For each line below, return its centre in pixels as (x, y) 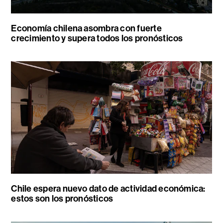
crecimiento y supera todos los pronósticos (97, 38)
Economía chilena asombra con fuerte (86, 28)
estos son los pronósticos (62, 199)
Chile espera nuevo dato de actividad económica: (108, 189)
